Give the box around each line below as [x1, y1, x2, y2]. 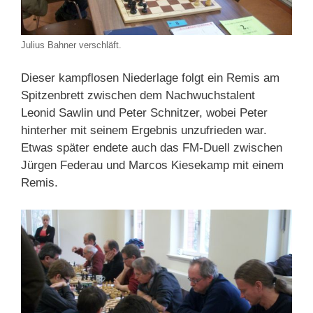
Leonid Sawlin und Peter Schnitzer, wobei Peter [21, 106, 268, 120]
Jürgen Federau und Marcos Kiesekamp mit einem [21, 159, 284, 173]
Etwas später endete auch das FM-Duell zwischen [21, 141, 282, 155]
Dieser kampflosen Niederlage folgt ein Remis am [21, 71, 279, 85]
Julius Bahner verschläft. [21, 39, 122, 50]
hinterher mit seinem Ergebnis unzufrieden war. [21, 124, 267, 138]
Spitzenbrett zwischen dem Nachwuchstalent [21, 89, 255, 103]
